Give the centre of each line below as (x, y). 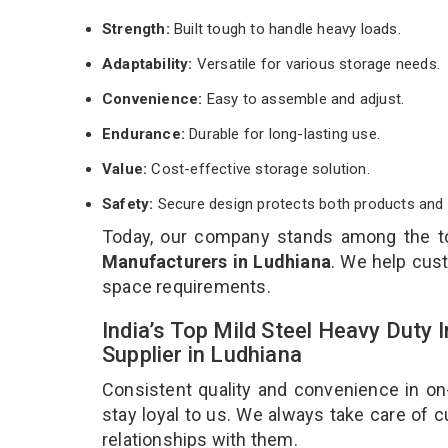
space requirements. (186, 286)
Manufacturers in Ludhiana (216, 261)
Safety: (128, 203)
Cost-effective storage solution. (260, 168)
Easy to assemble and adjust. (303, 98)
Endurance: (143, 133)
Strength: (138, 28)
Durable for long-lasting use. (282, 133)
